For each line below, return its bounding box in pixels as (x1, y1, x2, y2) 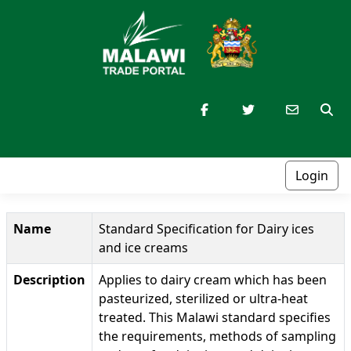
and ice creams (99, 239, 188, 257)
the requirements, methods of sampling (99, 327, 336, 346)
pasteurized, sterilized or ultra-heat (99, 290, 308, 308)
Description (13, 271, 85, 289)
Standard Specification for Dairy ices (99, 220, 314, 238)
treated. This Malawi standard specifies (99, 309, 331, 327)
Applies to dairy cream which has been (99, 271, 327, 289)
